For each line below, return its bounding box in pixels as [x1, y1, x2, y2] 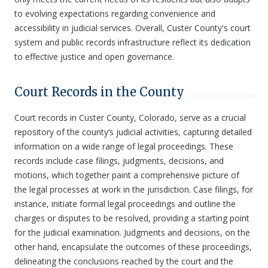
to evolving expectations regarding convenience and [14, 8, 215, 19]
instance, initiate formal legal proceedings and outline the [14, 198, 236, 209]
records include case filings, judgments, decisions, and [14, 155, 224, 166]
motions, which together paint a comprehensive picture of [14, 169, 239, 181]
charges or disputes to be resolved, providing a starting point [14, 212, 249, 224]
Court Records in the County [14, 84, 184, 99]
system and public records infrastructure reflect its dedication [14, 36, 251, 48]
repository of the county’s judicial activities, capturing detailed [14, 126, 252, 138]
